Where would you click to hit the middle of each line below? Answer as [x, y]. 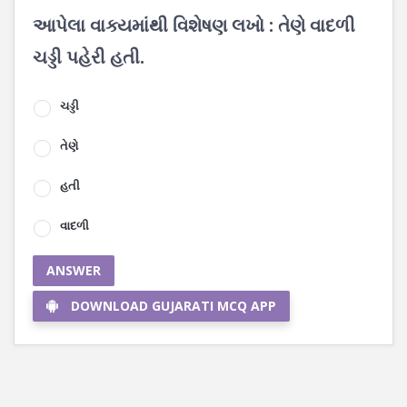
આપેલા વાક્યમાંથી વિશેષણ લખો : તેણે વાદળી [194, 25]
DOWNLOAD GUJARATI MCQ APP [174, 306]
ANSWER [74, 270]
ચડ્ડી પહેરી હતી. [89, 57]
